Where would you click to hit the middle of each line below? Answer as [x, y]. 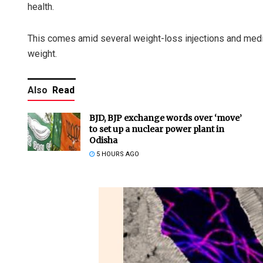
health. [41, 7]
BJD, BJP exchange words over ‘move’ [166, 118]
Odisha [103, 141]
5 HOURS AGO [117, 154]
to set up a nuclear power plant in [157, 129]
